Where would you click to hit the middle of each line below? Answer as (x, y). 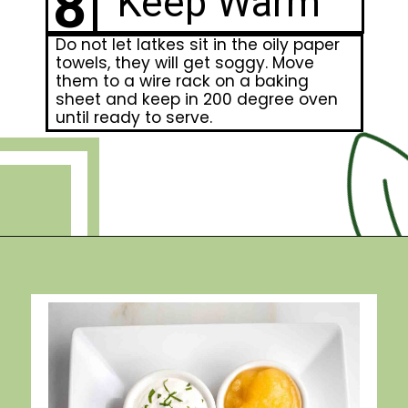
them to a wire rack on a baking (182, 81)
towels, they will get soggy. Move (184, 62)
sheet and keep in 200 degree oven (196, 99)
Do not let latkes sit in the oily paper (197, 44)
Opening (76, 262)
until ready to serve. (133, 117)
